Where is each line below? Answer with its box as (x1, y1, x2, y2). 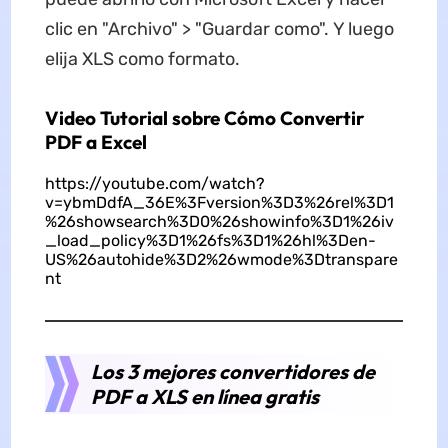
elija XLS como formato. (44, 47, 240, 70)
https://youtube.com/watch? (44, 173, 265, 193)
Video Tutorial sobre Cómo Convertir (44, 105, 364, 130)
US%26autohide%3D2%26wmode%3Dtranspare (44, 249, 398, 269)
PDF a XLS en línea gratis (90, 383, 323, 409)
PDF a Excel (44, 129, 147, 154)
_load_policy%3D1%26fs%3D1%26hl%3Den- (44, 230, 376, 250)
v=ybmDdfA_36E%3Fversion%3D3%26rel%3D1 (44, 192, 394, 212)
